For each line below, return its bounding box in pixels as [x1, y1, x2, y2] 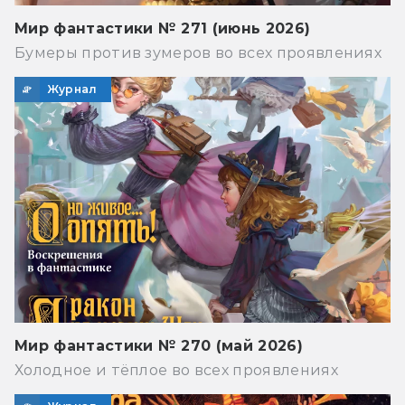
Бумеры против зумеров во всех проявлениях [14, 43, 382, 61]
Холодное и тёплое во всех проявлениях [14, 362, 338, 380]
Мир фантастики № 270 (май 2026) [14, 337, 303, 355]
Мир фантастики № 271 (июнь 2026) [14, 19, 311, 37]
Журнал [47, 81, 98, 96]
